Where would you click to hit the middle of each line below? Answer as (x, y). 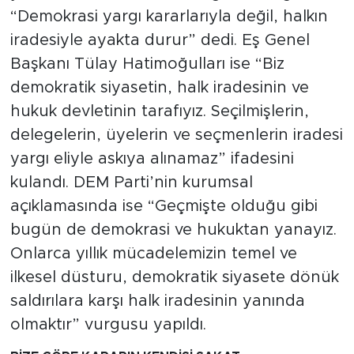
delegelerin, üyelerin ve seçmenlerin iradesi (176, 136)
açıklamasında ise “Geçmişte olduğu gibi (164, 207)
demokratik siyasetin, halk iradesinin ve (159, 88)
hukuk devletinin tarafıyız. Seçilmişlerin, (159, 112)
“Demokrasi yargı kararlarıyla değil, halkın (169, 17)
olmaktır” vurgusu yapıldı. (108, 325)
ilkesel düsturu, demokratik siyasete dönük (174, 278)
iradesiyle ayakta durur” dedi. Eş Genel (160, 41)
